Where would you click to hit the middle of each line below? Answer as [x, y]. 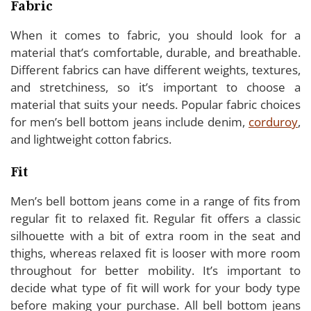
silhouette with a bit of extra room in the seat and [155, 235]
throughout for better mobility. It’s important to [155, 270]
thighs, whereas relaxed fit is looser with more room [155, 253]
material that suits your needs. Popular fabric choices [155, 104]
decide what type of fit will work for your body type [155, 287]
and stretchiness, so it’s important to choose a [155, 87]
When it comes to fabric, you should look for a [155, 35]
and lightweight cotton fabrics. [92, 139]
